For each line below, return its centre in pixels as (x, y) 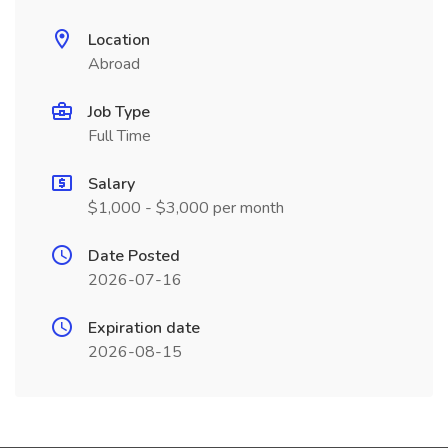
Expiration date (144, 328)
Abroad (114, 64)
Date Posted (134, 256)
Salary (111, 184)
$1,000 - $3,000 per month (186, 208)
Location (119, 40)
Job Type (119, 112)
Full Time (119, 136)
